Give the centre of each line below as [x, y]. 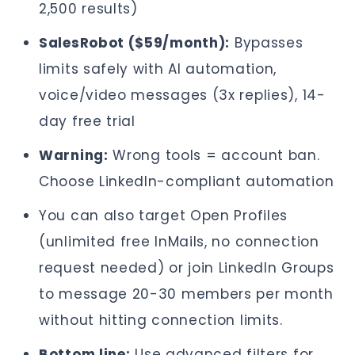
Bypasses [267, 43]
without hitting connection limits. [161, 320]
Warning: [74, 155]
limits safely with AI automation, [158, 69]
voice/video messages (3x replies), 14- [182, 95]
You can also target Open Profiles [164, 216]
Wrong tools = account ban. [214, 155]
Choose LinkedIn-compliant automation [187, 181]
